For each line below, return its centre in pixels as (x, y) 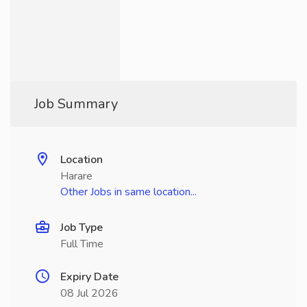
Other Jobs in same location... (128, 192)
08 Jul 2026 (89, 293)
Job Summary (76, 104)
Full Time (82, 244)
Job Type (82, 228)
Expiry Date (89, 277)
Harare (76, 176)
